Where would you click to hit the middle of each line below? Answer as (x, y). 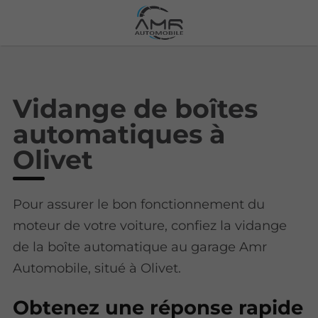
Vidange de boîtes (136, 108)
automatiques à (120, 134)
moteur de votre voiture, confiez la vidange (150, 225)
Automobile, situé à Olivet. (97, 268)
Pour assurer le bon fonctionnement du (139, 204)
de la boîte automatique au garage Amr (140, 246)
